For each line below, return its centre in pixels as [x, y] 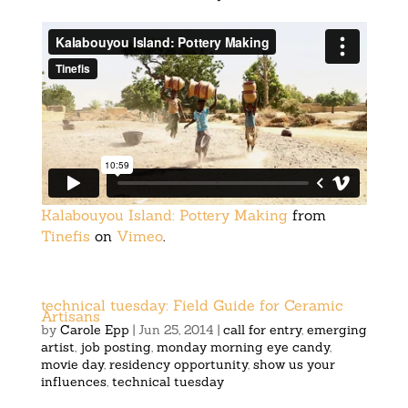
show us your [294, 365]
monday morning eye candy [243, 347]
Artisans [70, 316]
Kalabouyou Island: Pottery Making [164, 215]
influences [73, 382]
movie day [72, 365]
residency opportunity [178, 365]
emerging [337, 330]
